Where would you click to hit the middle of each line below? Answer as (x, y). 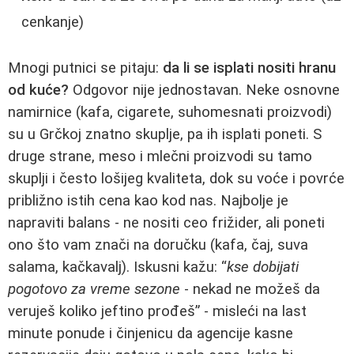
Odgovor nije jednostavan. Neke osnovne (204, 90)
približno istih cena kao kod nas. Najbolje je (148, 200)
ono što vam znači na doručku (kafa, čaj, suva (158, 245)
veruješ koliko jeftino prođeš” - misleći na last (157, 311)
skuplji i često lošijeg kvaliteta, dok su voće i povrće (176, 178)
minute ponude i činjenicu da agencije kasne (151, 333)
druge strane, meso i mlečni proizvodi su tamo (160, 156)
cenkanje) (53, 23)
